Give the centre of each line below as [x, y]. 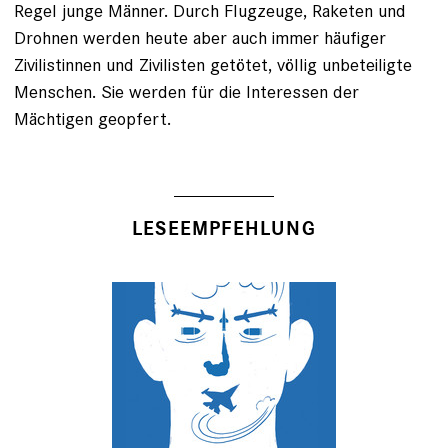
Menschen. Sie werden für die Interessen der [186, 91]
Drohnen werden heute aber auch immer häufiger [200, 37]
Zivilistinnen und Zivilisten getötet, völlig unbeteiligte [213, 64]
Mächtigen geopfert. [92, 118]
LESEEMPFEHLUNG [224, 229]
